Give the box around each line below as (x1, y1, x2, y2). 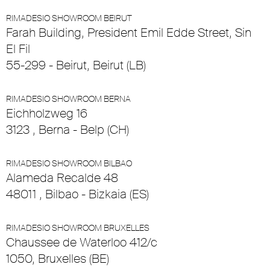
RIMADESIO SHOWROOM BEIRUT (6, 13, 132, 24)
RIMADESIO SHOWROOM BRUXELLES (6, 222, 149, 234)
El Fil (6, 41, 30, 57)
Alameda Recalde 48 (6, 170, 118, 186)
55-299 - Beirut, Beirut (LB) (6, 57, 146, 74)
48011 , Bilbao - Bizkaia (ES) (6, 186, 149, 202)
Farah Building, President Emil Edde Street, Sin (6, 25, 251, 41)
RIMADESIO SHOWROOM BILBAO (6, 158, 132, 169)
